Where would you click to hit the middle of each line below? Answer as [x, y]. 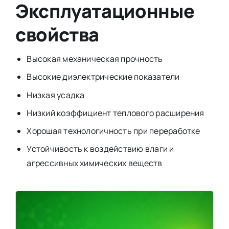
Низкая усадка [56, 95]
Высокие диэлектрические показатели [103, 77]
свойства [57, 34]
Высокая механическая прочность [95, 59]
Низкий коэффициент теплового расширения [116, 113]
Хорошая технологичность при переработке [113, 131]
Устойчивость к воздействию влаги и [100, 149]
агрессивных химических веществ [95, 163]
